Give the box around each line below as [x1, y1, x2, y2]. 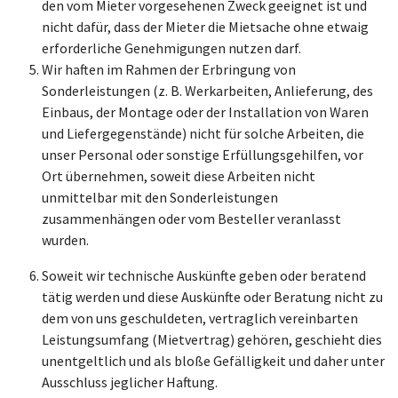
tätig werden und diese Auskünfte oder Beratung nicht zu [42, 288, 383, 306]
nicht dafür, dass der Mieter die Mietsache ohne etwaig [42, 18, 369, 36]
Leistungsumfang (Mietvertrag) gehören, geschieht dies [42, 330, 382, 348]
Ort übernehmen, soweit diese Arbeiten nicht [42, 167, 315, 185]
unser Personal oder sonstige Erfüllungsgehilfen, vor [42, 146, 363, 163]
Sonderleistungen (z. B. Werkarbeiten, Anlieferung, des [42, 82, 373, 99]
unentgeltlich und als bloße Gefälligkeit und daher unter [42, 352, 385, 370]
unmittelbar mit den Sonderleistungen [42, 188, 278, 206]
